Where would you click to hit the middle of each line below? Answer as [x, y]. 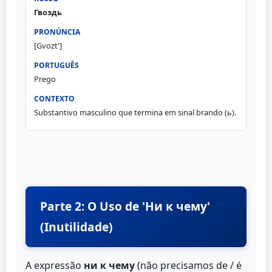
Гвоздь [48, 12]
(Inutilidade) [76, 227]
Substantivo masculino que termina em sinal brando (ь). [135, 113]
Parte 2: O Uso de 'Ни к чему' [125, 206]
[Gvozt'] [48, 46]
